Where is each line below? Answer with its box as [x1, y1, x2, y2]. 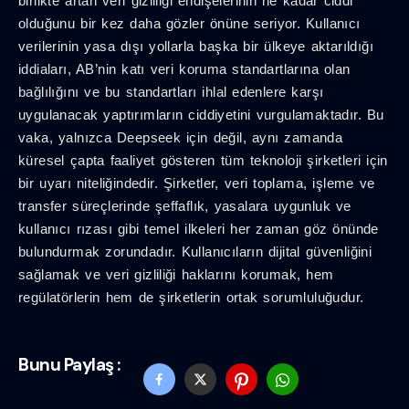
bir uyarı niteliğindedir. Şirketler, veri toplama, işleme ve [18, 175, 375, 192]
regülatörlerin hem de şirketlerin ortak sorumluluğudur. [18, 289, 364, 306]
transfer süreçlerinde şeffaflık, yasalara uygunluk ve [18, 198, 351, 215]
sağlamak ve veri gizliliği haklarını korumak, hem [18, 267, 334, 283]
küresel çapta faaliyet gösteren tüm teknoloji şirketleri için [18, 152, 388, 169]
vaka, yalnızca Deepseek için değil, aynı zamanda [18, 130, 343, 146]
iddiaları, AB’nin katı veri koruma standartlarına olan [18, 61, 351, 78]
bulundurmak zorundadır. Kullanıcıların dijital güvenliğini [18, 244, 372, 260]
